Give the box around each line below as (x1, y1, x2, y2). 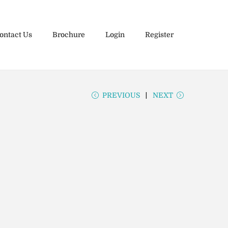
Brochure (52, 31, 85, 39)
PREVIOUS (102, 91, 140, 99)
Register (145, 31, 174, 39)
